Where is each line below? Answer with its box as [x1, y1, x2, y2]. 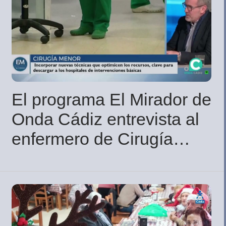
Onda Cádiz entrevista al [12, 109, 199, 129]
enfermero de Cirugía [12, 129, 173, 148]
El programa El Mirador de [12, 89, 211, 109]
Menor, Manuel [12, 148, 125, 168]
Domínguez [12, 168, 99, 188]
